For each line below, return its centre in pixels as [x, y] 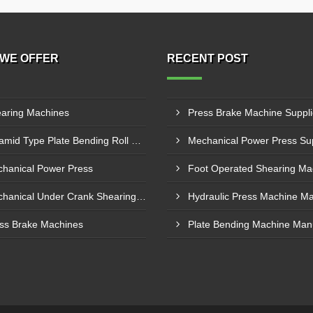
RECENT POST [208, 58]
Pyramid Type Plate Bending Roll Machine [136, 140]
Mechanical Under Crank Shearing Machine [141, 196]
